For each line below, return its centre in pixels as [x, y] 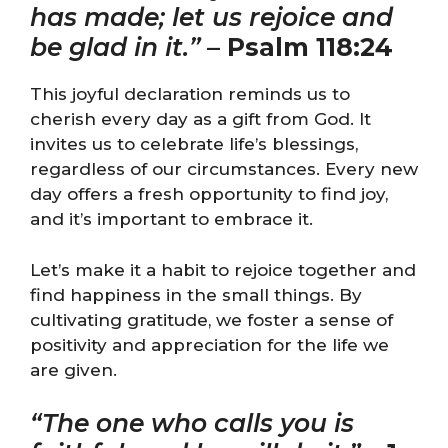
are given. [73, 369]
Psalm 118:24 [310, 47]
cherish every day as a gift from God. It [200, 119]
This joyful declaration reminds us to [190, 94]
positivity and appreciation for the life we [209, 344]
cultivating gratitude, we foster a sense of [211, 319]
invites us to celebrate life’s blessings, [194, 144]
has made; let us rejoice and [211, 17]
